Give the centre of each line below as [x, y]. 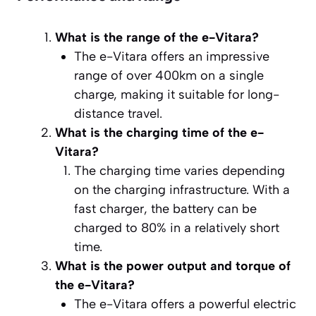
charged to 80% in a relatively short [177, 227]
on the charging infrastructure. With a [182, 189]
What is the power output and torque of [173, 266]
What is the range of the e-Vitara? [157, 37]
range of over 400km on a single [169, 75]
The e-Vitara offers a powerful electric [185, 304]
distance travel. [118, 113]
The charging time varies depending [180, 170]
